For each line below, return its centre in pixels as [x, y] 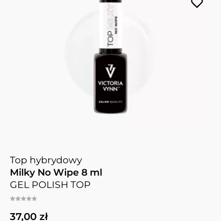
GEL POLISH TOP [50, 185]
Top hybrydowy [46, 160]
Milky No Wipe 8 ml [56, 173]
